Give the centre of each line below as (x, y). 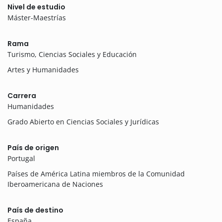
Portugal (21, 159)
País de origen (33, 148)
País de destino (35, 210)
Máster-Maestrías (37, 18)
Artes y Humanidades (43, 70)
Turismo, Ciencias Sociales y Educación (72, 55)
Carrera (22, 96)
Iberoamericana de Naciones (55, 184)
